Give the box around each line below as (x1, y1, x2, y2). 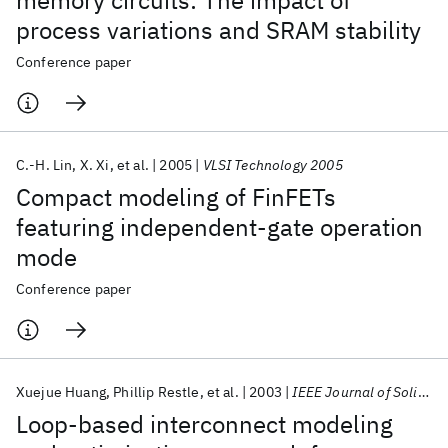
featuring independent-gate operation (16, 211, 423, 243)
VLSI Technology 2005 (202, 156, 343, 174)
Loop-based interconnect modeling (16, 408, 393, 440)
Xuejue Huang (16, 383, 106, 401)
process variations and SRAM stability (16, 14, 421, 46)
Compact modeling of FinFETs (16, 181, 336, 213)
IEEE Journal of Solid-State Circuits (292, 383, 418, 401)
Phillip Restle (113, 383, 200, 401)
